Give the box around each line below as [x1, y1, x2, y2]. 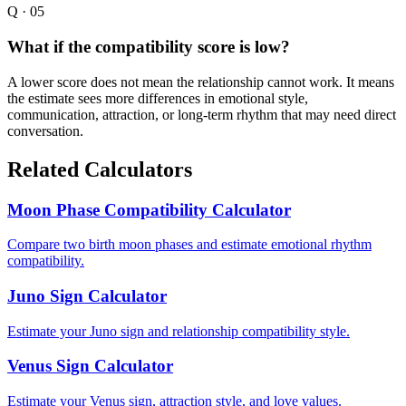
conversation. [7, 122, 83, 139]
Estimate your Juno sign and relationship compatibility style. [7, 323, 350, 339]
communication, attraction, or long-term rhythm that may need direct [7, 106, 396, 122]
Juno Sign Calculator [7, 285, 167, 305]
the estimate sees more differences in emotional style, [7, 90, 308, 106]
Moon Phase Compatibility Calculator [7, 199, 291, 219]
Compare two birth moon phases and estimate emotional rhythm [7, 237, 372, 253]
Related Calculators [7, 157, 192, 181]
